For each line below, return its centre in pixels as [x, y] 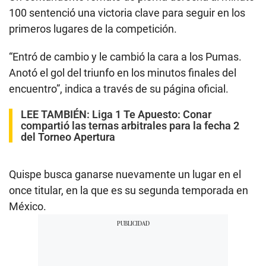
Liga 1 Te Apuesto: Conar [152, 114]
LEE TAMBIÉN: [56, 114]
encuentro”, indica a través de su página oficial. [119, 88]
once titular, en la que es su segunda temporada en [129, 190]
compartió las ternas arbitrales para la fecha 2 [130, 125]
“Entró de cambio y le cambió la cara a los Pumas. [125, 56]
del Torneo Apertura [68, 137]
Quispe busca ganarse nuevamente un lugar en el [125, 174]
